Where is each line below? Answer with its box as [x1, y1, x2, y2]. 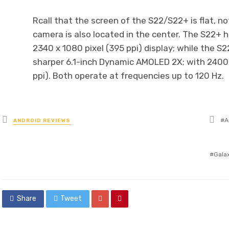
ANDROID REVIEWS [13, 118, 71, 124]
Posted [7, 113, 38, 125]
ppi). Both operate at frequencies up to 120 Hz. [33, 71, 224, 81]
